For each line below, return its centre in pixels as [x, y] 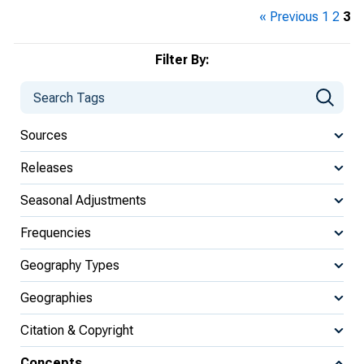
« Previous [289, 17]
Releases [47, 167]
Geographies [56, 297]
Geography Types [70, 265]
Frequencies [56, 232]
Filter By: [182, 60]
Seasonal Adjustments [83, 200]
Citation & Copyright [77, 330]
